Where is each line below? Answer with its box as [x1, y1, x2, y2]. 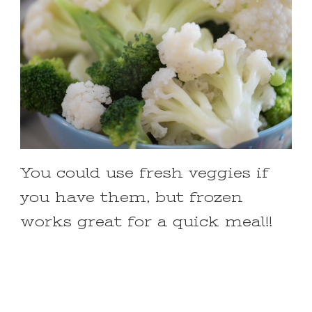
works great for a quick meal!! [20, 214, 272, 231]
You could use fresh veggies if [20, 165, 269, 182]
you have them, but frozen [20, 189, 243, 206]
